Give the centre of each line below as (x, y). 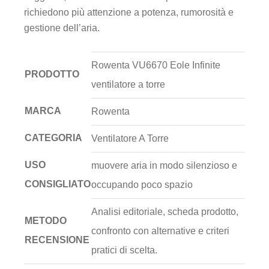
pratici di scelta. (124, 250)
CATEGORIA (53, 138)
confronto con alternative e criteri (160, 231)
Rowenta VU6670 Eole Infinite (156, 65)
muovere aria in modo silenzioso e (164, 166)
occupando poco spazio (142, 185)
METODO (46, 221)
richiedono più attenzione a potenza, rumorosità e (129, 13)
